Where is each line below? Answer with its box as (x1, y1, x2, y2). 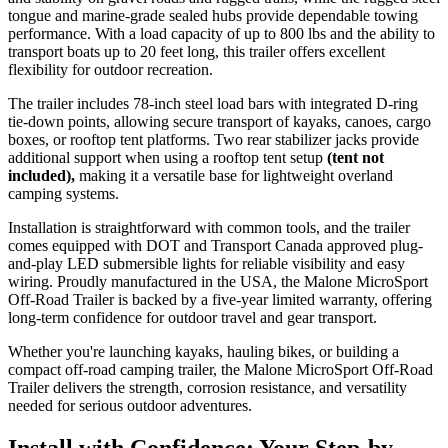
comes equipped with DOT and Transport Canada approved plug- (8, 237, 423, 255)
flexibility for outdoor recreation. (8, 61, 213, 79)
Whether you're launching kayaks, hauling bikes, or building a (8, 343, 399, 361)
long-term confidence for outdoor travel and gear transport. (8, 309, 377, 327)
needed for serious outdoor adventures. (8, 397, 252, 415)
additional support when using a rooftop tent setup (8, 149, 327, 167)
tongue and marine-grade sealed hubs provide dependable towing (8, 7, 418, 25)
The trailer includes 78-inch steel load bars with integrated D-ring (8, 95, 418, 113)
